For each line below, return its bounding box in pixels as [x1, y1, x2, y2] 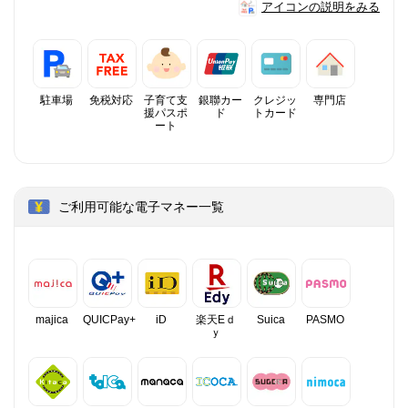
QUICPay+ [83, 312, 136, 326]
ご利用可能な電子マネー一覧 [58, 199, 224, 214]
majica [36, 312, 68, 326]
